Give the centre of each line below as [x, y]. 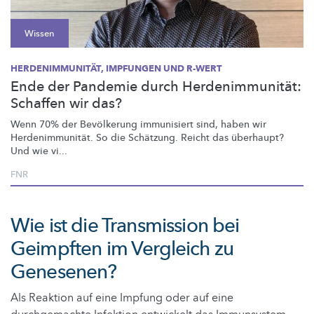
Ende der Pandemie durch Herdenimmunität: [156, 86]
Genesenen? [64, 272]
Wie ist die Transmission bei [125, 225]
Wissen [40, 33]
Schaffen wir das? [66, 103]
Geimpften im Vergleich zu [122, 248]
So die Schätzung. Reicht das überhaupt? [189, 137]
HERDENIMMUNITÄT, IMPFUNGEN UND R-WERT [116, 68]
